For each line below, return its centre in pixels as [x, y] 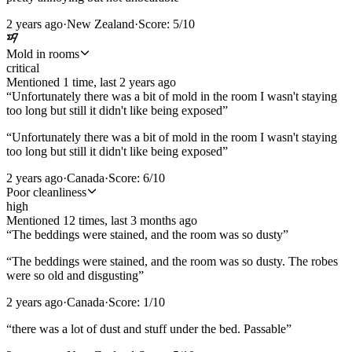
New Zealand [101, 24]
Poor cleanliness [46, 192]
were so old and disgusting [72, 276]
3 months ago [164, 221]
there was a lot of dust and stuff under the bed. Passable [149, 329]
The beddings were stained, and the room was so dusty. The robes [175, 262]
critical [23, 68]
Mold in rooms [43, 54]
